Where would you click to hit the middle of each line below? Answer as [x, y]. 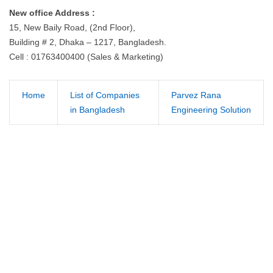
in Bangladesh [97, 110]
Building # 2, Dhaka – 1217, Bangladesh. [88, 42]
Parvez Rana [196, 95]
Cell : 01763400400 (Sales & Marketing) [86, 57]
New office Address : [52, 13]
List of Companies [105, 95]
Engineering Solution [211, 110]
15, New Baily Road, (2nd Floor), [72, 27]
